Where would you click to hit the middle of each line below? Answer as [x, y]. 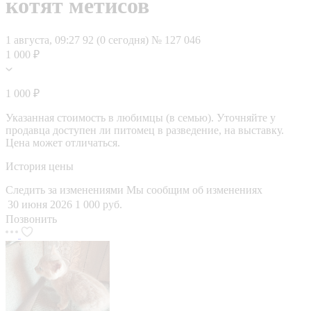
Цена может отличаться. [63, 142]
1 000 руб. [99, 204]
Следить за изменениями [66, 190]
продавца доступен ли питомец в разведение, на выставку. [145, 130]
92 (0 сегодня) [117, 40]
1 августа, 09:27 [43, 40]
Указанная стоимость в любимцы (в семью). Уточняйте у [141, 117]
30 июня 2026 [40, 204]
